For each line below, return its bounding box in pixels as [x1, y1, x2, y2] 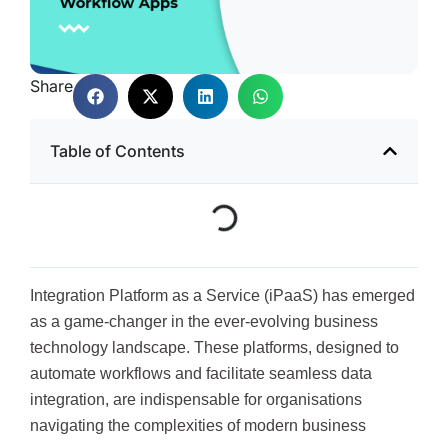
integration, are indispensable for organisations [30, 390, 362, 408]
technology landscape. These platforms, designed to [30, 338, 399, 356]
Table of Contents [50, 140, 185, 161]
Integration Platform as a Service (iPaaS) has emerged [30, 286, 415, 304]
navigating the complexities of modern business [30, 416, 366, 434]
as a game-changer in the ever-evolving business [30, 312, 378, 330]
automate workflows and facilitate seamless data [30, 364, 372, 382]
